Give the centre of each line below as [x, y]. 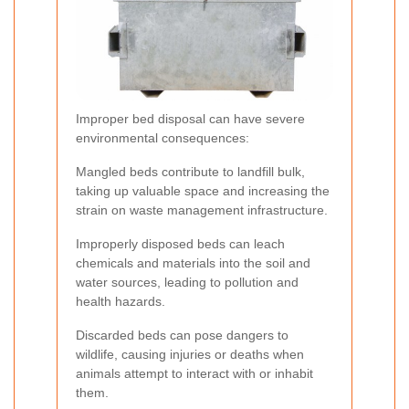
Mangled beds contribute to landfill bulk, [190, 171]
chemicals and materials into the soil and [193, 262]
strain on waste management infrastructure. [202, 210]
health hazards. [121, 301]
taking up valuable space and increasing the [203, 190]
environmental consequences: [163, 137]
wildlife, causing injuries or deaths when [190, 354]
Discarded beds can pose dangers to [182, 335]
